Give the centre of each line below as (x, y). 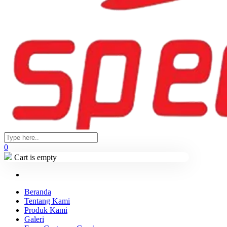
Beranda (38, 192)
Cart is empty (34, 157)
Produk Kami (46, 210)
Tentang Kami (47, 201)
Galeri (34, 219)
